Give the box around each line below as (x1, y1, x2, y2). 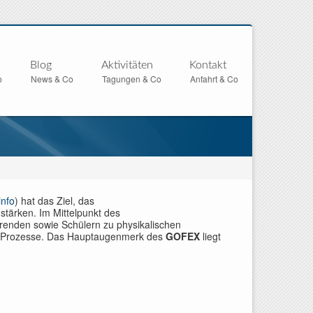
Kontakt (189, 59, 226, 71)
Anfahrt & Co (189, 73, 238, 85)
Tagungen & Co (101, 73, 161, 85)
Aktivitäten (101, 59, 153, 71)
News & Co (30, 73, 73, 85)
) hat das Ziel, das (15, 194, 94, 208)
